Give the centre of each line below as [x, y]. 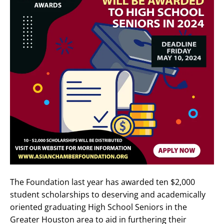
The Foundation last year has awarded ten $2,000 [102, 182]
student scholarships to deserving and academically [108, 194]
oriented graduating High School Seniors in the [98, 207]
